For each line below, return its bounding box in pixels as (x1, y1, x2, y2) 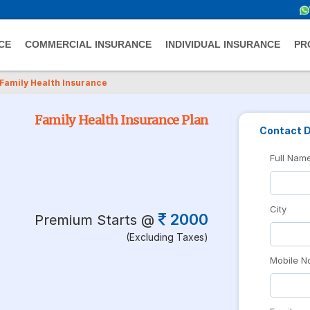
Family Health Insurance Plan (35, 111, 209, 128)
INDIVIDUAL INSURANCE (165, 39, 280, 50)
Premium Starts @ (35, 211, 155, 228)
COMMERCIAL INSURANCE (25, 39, 152, 50)
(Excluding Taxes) (126, 230, 209, 243)
